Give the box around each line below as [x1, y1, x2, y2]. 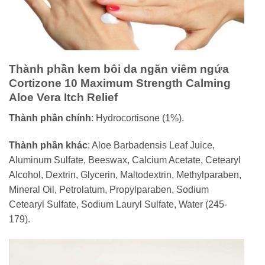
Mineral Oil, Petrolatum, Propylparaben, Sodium [9, 184, 209, 195]
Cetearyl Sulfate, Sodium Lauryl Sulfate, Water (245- [9, 199, 227, 209]
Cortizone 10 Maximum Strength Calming [9, 77, 231, 90]
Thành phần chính [9, 112, 91, 123]
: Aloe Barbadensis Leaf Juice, [88, 140, 215, 150]
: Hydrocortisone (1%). [91, 112, 184, 123]
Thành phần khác [9, 140, 88, 150]
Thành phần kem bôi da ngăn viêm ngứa [9, 63, 229, 76]
